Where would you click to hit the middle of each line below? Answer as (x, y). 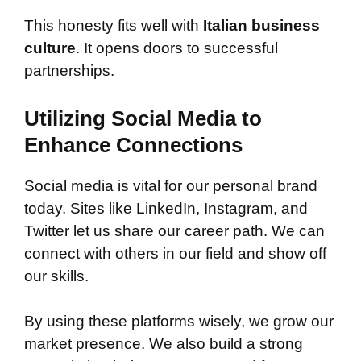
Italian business (261, 26)
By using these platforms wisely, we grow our (179, 322)
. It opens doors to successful (177, 48)
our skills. (56, 276)
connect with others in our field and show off (175, 253)
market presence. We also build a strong (164, 344)
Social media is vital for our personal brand (171, 185)
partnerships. (69, 71)
